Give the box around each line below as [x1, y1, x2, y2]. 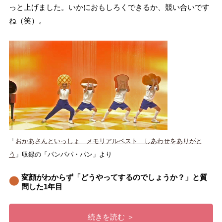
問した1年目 [21, 182, 62, 191]
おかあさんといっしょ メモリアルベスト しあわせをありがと [15, 137, 202, 145]
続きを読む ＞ [88, 212, 134, 221]
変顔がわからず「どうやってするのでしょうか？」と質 [21, 172, 207, 181]
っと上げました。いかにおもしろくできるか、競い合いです [8, 2, 210, 11]
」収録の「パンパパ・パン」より [15, 150, 112, 158]
